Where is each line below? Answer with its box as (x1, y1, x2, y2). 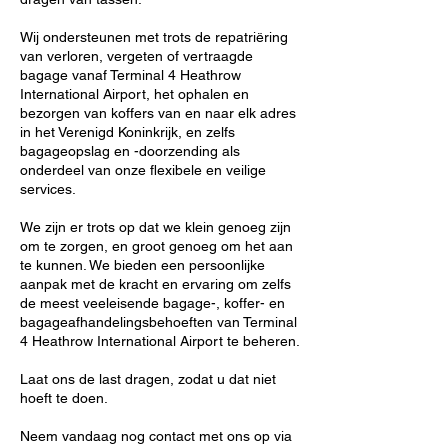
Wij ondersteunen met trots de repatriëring (20, 29, 288, 45)
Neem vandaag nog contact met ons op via (20, 428, 292, 444)
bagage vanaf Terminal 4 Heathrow (20, 67, 241, 83)
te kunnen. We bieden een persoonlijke (20, 257, 265, 273)
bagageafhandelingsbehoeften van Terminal (20, 314, 297, 330)
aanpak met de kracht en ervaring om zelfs (20, 276, 291, 292)
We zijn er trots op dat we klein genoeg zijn (20, 219, 291, 235)
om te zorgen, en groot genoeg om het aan (20, 238, 293, 254)
